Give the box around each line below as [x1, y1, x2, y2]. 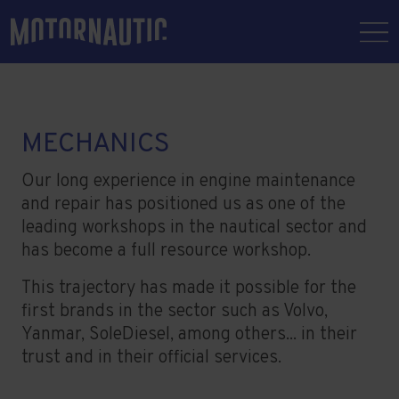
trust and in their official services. [21, 346, 281, 370]
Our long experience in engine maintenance [21, 170, 355, 194]
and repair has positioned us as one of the [21, 193, 346, 217]
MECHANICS [21, 128, 170, 162]
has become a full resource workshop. [21, 240, 311, 264]
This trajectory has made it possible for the [21, 277, 356, 301]
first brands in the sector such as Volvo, [21, 300, 328, 324]
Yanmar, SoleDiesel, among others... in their [21, 323, 357, 347]
